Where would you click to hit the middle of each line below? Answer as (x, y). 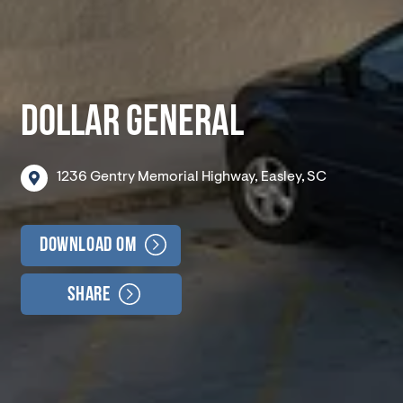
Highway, (229, 178)
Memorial (168, 178)
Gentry (112, 178)
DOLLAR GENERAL (132, 124)
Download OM (88, 246)
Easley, (282, 178)
